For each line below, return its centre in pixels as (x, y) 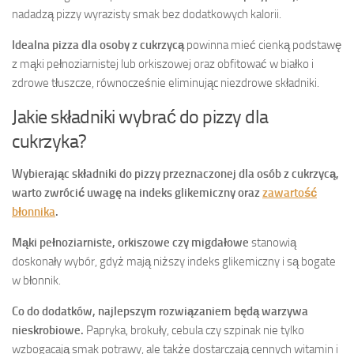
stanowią (273, 242)
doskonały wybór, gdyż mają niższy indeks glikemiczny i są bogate (174, 261)
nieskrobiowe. (48, 330)
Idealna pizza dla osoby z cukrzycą (98, 45)
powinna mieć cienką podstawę (263, 45)
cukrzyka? (49, 141)
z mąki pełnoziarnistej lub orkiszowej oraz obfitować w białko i (163, 64)
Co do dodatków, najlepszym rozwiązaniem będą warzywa (160, 311)
